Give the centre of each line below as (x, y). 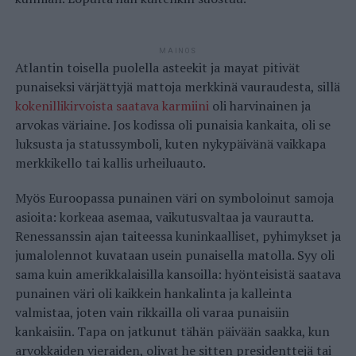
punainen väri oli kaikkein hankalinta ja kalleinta (153, 294)
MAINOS (178, 51)
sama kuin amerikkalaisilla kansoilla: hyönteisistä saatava (178, 275)
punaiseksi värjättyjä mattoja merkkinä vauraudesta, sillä (177, 87)
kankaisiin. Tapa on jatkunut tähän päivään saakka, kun (172, 332)
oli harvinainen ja (259, 106)
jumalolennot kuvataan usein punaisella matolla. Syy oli (174, 255)
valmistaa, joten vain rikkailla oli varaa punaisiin (152, 313)
